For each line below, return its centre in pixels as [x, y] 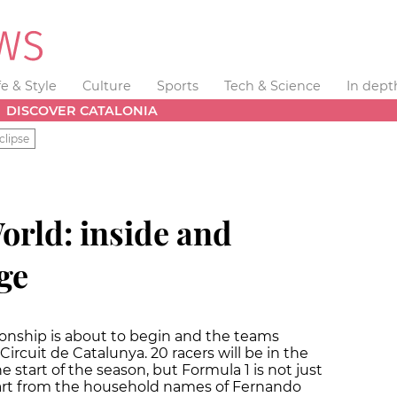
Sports [177, 86]
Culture [107, 86]
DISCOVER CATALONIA [82, 110]
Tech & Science [272, 86]
